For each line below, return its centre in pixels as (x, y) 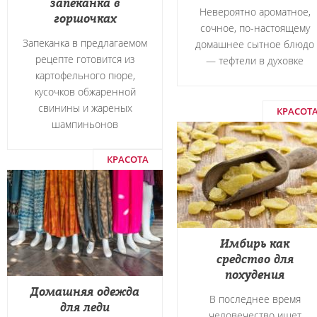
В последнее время (255, 299)
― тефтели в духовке (255, 60)
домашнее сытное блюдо (255, 44)
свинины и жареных (85, 108)
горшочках (85, 18)
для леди (85, 307)
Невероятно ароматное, (255, 12)
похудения (255, 275)
